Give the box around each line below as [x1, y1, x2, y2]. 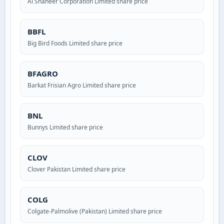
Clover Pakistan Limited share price [27, 165, 125, 174]
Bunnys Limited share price [27, 123, 103, 132]
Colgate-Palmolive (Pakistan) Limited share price [27, 207, 162, 216]
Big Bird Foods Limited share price [27, 39, 122, 48]
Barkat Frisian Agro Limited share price [27, 81, 136, 90]
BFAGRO [27, 68, 58, 79]
